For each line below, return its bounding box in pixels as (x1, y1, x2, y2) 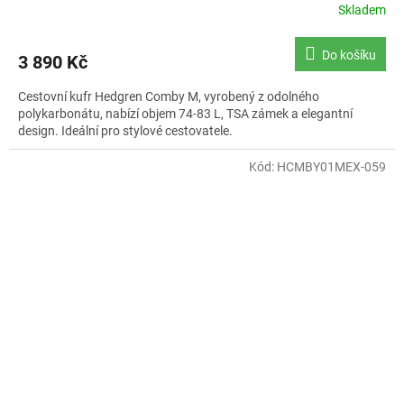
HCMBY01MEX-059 (277, 159, 386, 174)
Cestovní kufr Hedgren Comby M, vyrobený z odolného (18, 88, 319, 104)
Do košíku (322, 47, 376, 62)
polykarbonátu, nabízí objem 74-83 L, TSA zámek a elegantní (18, 106, 353, 121)
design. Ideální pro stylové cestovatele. (18, 123, 233, 138)
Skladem (338, 3, 386, 18)
